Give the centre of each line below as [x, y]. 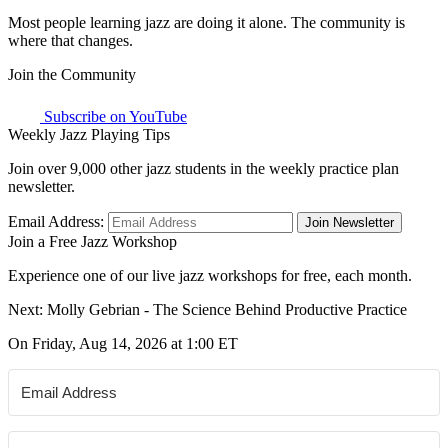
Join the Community [72, 74]
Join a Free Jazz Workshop [92, 241]
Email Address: [56, 221]
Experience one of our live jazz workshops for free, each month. [210, 275]
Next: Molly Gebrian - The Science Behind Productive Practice [207, 309]
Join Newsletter [349, 222]
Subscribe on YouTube [113, 116]
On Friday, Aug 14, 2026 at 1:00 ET [123, 343]
